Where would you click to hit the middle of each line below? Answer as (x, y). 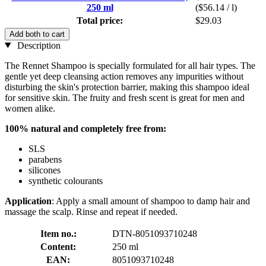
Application (28, 201)
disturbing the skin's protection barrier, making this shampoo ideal (127, 87)
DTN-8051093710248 (155, 233)
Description (37, 45)
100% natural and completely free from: (85, 128)
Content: (58, 246)
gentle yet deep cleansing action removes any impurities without (124, 76)
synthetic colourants (66, 180)
